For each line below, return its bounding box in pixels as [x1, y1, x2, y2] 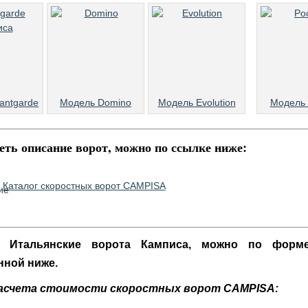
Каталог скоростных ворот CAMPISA [2, 180, 166, 191]
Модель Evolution [157, 97, 236, 108]
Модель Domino [60, 97, 131, 108]
